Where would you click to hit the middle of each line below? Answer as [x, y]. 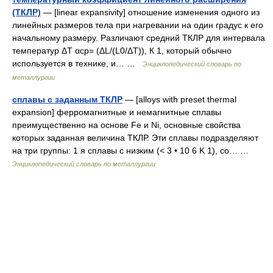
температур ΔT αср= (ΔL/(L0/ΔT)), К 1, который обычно [122, 51]
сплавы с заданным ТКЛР [67, 99]
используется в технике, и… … [77, 63]
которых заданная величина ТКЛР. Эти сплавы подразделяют [135, 138]
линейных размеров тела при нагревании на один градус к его [138, 25]
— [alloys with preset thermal [179, 99]
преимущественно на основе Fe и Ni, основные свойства [126, 125]
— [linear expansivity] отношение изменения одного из [150, 12]
